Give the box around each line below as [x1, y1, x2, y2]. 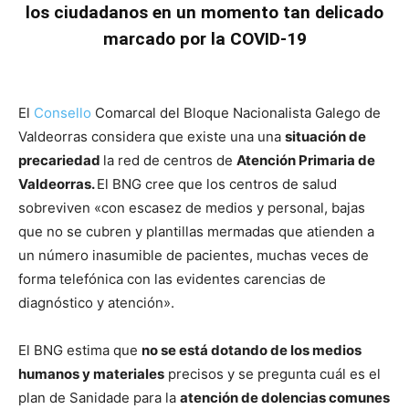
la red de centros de [103, 152, 236, 169]
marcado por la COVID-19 [102, 28, 307, 49]
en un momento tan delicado [152, 2, 383, 23]
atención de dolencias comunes [180, 389, 390, 406]
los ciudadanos [26, 2, 148, 23]
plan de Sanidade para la [18, 389, 180, 406]
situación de [285, 128, 366, 145]
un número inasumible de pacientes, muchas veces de [18, 246, 369, 264]
